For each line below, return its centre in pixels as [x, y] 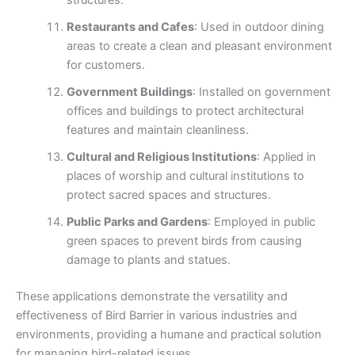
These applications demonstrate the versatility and [152, 296]
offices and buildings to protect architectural [185, 111]
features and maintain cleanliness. [157, 130]
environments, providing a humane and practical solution [169, 334]
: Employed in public [261, 222]
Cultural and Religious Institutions [161, 157]
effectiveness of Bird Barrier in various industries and [157, 315]
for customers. [105, 65]
